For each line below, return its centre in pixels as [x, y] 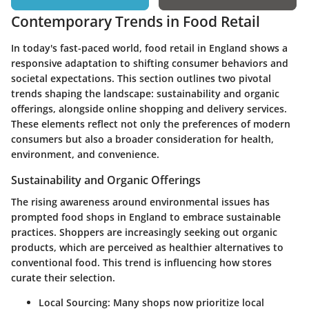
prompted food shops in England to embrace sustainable [146, 217]
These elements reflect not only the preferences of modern [151, 123]
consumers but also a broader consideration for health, [142, 139]
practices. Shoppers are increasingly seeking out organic [144, 232]
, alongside [80, 108]
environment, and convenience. [85, 154]
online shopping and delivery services [196, 108]
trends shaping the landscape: [84, 93]
